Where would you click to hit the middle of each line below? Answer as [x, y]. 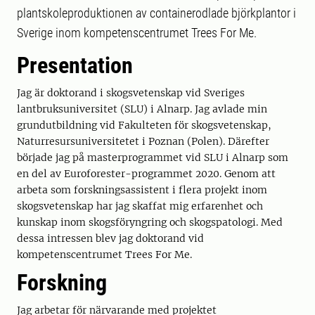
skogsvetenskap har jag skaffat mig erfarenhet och [140, 206]
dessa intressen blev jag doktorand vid [110, 238]
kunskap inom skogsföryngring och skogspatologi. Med [150, 222]
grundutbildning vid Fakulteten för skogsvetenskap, [144, 125]
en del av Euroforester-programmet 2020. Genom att [146, 174]
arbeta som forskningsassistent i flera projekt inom [142, 190]
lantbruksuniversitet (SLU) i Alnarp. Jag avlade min [142, 109]
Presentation [75, 65]
